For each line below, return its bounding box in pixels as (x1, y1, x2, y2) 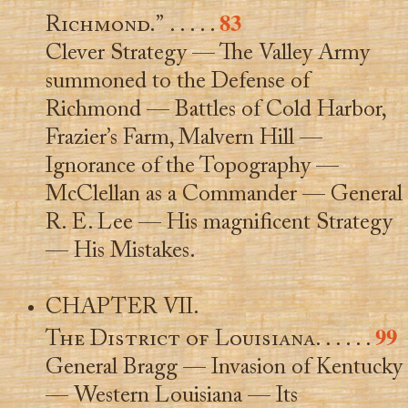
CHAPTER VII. (45, 296, 199, 320)
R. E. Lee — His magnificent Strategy (45, 211, 393, 235)
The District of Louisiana (45, 328, 315, 352)
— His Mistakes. (45, 240, 196, 263)
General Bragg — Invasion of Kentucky (45, 356, 403, 380)
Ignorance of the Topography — (45, 155, 339, 178)
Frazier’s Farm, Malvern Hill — (45, 127, 322, 150)
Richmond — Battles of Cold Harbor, (45, 98, 385, 122)
